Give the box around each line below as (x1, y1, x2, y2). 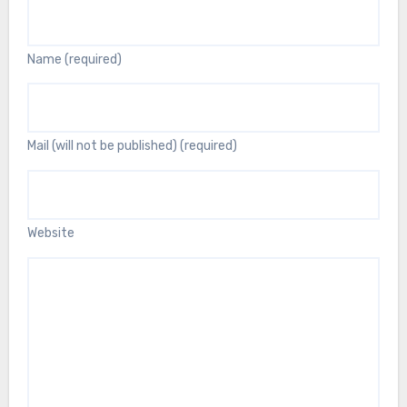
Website (26, 225, 74, 242)
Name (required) (26, 51, 122, 67)
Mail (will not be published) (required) (26, 138, 237, 154)
